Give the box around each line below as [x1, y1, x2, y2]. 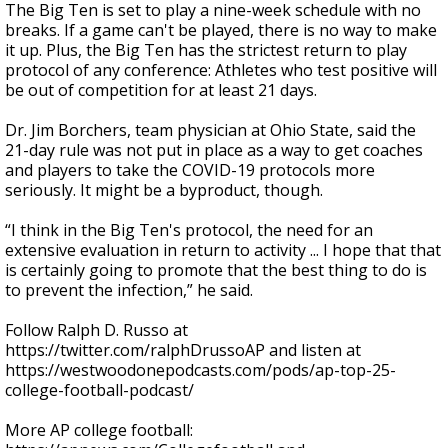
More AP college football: [5, 419, 193, 441]
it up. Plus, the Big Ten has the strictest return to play [5, 39, 407, 61]
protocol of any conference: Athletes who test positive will [5, 59, 437, 81]
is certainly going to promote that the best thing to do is [5, 259, 427, 281]
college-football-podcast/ [5, 379, 194, 401]
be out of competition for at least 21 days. [5, 79, 317, 101]
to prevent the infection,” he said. [5, 279, 253, 301]
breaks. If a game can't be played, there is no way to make [5, 19, 437, 41]
